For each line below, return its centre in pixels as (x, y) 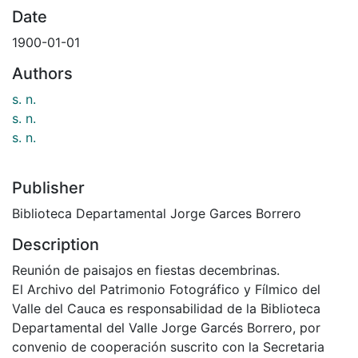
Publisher (48, 187)
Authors (42, 73)
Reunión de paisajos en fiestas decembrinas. (146, 270)
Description (56, 244)
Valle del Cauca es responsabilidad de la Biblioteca (166, 308)
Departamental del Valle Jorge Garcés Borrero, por (166, 327)
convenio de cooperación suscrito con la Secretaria (168, 346)
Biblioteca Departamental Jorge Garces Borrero (157, 213)
